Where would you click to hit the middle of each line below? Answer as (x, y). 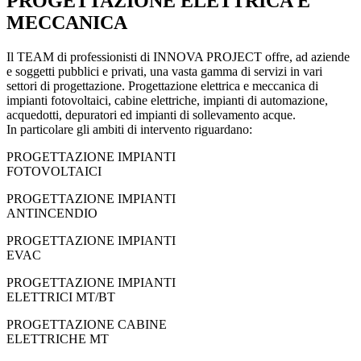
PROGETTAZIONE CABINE (87, 324)
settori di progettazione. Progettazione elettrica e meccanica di (162, 85)
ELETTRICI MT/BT (61, 297)
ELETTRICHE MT (58, 338)
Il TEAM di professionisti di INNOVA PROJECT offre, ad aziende (178, 56)
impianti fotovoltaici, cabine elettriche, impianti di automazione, (167, 100)
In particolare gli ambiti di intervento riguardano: (129, 129)
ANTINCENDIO (52, 213)
